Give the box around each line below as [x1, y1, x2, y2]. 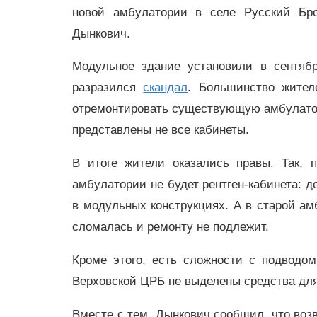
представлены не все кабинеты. [72, 123, 253, 137]
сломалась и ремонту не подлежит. [72, 220, 269, 234]
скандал [143, 81, 188, 95]
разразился [72, 81, 144, 95]
